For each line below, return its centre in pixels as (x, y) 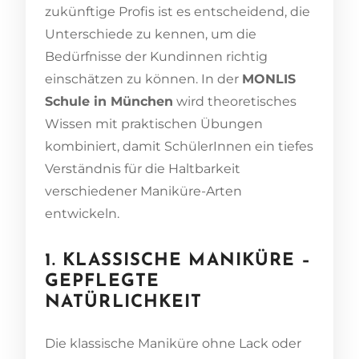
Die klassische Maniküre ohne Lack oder (173, 343)
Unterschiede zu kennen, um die (151, 34)
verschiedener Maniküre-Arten (143, 191)
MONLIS (269, 79)
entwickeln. (82, 213)
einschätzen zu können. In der (143, 79)
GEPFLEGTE (102, 281)
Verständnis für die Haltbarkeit (143, 168)
